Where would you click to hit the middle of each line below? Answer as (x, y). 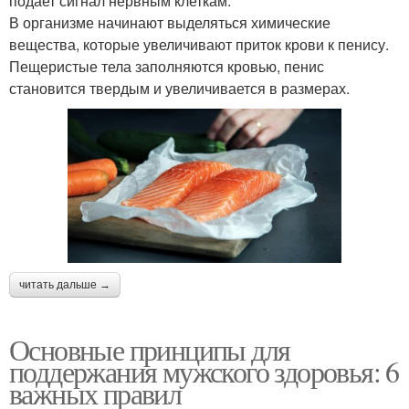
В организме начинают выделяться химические (170, 22)
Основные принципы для (150, 349)
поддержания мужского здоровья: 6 (204, 371)
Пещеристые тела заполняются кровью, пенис (167, 66)
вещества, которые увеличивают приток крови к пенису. (199, 44)
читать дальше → (65, 284)
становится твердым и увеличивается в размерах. (179, 88)
